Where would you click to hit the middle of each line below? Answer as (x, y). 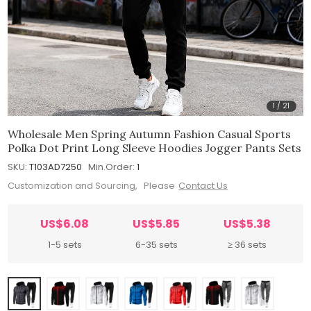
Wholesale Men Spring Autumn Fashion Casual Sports (150, 134)
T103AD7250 (56, 167)
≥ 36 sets (247, 245)
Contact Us (203, 186)
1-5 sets (65, 245)
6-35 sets (156, 245)
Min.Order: (112, 167)
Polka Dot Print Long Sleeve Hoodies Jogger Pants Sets (155, 148)
